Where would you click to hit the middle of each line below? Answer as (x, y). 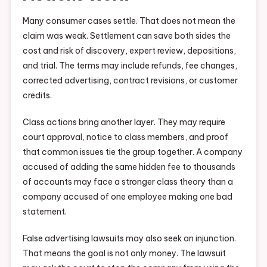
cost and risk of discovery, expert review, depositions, (129, 51)
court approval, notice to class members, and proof (125, 137)
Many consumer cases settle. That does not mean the (129, 21)
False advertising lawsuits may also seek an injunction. (129, 239)
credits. (37, 96)
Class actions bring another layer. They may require (124, 122)
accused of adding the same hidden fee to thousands (129, 167)
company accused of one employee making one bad (127, 197)
